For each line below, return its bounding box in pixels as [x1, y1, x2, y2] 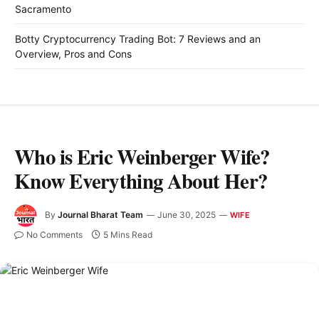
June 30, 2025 [157, 209, 216, 221]
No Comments [26, 229, 83, 241]
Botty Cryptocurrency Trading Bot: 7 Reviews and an [15, 33, 261, 46]
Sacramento [15, 3, 71, 16]
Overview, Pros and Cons [15, 48, 132, 61]
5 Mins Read [103, 229, 152, 241]
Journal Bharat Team [58, 209, 143, 221]
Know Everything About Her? [14, 166, 268, 197]
